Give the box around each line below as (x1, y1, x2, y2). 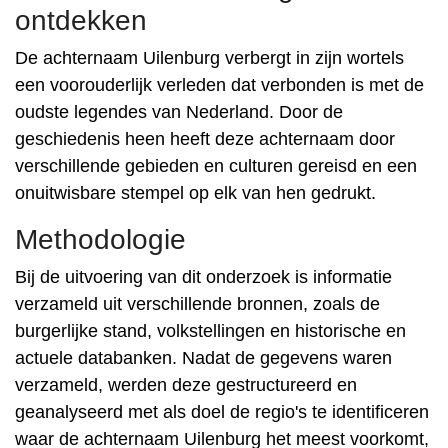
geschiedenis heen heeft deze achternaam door (15, 129, 395, 149)
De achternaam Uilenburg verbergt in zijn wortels (15, 48, 404, 68)
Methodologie (15, 224, 186, 255)
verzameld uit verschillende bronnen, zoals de (15, 294, 380, 314)
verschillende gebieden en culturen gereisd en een (15, 156, 417, 176)
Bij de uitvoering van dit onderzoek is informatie (15, 267, 392, 287)
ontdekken (15, 5, 147, 36)
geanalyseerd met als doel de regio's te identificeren (15, 402, 429, 422)
